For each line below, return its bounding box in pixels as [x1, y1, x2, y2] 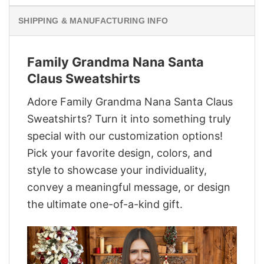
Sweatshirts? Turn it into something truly [27, 112, 231, 125]
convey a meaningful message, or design [27, 180, 230, 193]
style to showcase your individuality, [27, 163, 207, 176]
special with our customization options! [27, 129, 223, 142]
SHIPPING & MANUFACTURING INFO [18, 16, 169, 26]
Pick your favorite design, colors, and [27, 146, 212, 159]
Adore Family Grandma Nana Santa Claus [27, 95, 233, 108]
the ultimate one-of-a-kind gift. [27, 197, 183, 210]
